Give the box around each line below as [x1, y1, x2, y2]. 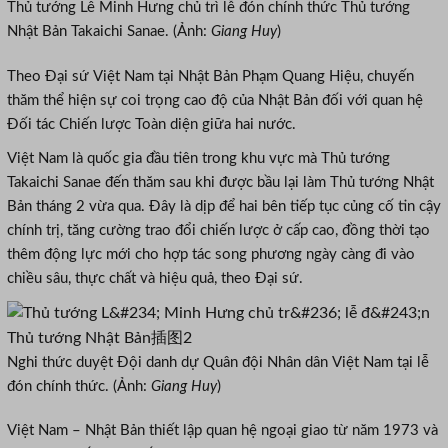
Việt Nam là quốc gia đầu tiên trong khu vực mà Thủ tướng [7, 150, 390, 166]
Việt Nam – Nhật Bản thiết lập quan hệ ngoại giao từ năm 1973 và [7, 423, 438, 439]
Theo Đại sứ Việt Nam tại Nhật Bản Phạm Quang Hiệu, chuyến [7, 68, 414, 84]
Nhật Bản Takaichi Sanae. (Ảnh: [7, 23, 211, 39]
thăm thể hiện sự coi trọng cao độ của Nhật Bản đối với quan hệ [7, 92, 423, 108]
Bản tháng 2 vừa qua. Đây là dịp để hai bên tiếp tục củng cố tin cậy [7, 198, 441, 214]
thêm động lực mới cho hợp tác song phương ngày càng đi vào [7, 246, 415, 262]
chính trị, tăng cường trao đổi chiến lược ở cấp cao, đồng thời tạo [7, 222, 430, 238]
